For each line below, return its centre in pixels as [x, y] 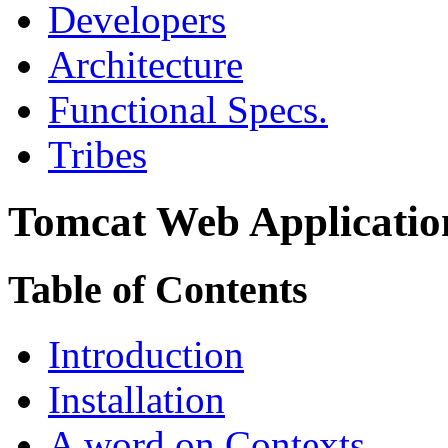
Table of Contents [158, 289]
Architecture [145, 65]
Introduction [146, 354]
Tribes [97, 155]
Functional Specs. [188, 110]
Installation [136, 399]
